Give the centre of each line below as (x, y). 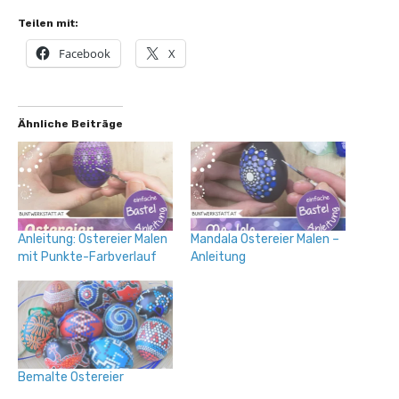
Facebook (85, 54)
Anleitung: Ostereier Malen (93, 239)
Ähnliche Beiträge (70, 124)
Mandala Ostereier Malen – (265, 239)
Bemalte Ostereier (71, 378)
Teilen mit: (48, 24)
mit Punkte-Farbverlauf (87, 256)
